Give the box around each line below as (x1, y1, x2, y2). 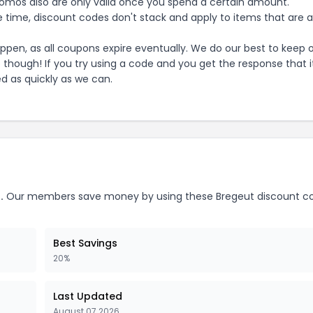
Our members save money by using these (3, 189, 216, 203)
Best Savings (53, 236, 117, 250)
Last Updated (53, 289, 122, 303)
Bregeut (216, 189, 254, 203)
